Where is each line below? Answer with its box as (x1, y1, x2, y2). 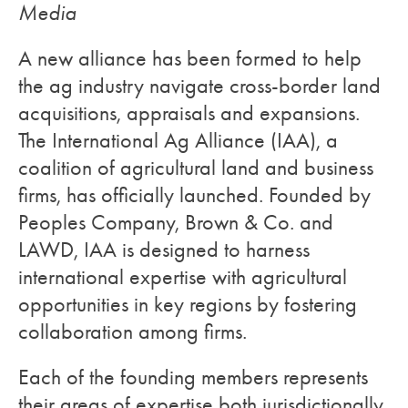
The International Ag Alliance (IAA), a (18, 127, 338, 153)
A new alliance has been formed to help (18, 46, 362, 71)
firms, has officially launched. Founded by (18, 182, 371, 208)
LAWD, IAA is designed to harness (18, 237, 310, 262)
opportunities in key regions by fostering (18, 291, 357, 317)
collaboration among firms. (18, 319, 247, 344)
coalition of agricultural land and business (18, 155, 373, 180)
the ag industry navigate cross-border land (18, 73, 381, 98)
